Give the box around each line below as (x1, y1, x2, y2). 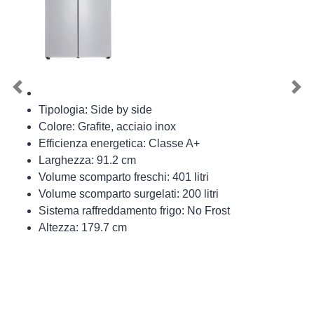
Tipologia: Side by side (39, 104, 152, 116)
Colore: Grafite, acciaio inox (39, 121, 176, 133)
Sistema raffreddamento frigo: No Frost (39, 205, 230, 217)
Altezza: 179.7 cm (39, 221, 127, 234)
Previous (17, 88, 62, 101)
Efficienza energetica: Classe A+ (39, 137, 200, 150)
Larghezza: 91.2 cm (39, 154, 136, 167)
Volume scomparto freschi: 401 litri (39, 171, 209, 184)
